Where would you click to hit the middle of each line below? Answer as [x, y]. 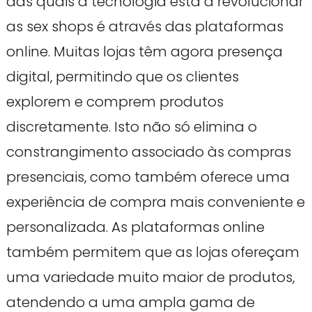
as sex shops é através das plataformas [145, 26]
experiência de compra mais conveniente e [155, 202]
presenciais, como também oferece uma [148, 177]
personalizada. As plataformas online [135, 227]
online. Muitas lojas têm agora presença [144, 51]
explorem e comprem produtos [115, 101]
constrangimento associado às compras [148, 151]
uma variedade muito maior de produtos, [150, 277]
